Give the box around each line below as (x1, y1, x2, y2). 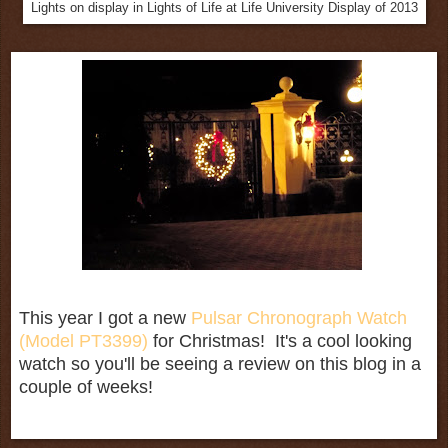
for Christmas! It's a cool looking (148, 330, 412, 351)
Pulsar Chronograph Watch (191, 307, 407, 328)
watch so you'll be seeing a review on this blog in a (19, 353, 421, 374)
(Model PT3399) (19, 330, 148, 351)
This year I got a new (19, 307, 191, 328)
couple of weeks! (19, 376, 153, 397)
